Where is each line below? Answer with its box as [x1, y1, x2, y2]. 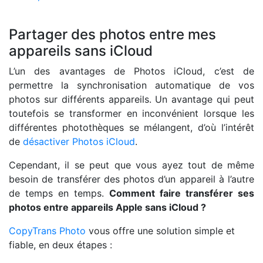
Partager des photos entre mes [9, 25, 216, 43]
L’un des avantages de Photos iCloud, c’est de [9, 65, 254, 77]
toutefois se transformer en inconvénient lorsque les [9, 107, 254, 119]
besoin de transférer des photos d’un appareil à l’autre [9, 173, 254, 185]
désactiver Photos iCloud [23, 135, 135, 147]
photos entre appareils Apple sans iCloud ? [9, 201, 206, 213]
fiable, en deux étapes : [9, 238, 112, 251]
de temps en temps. [9, 187, 109, 199]
